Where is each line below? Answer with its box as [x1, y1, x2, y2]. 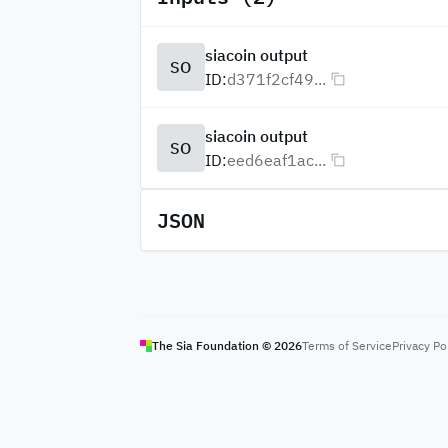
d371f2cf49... [226, 69, 326, 89]
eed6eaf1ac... [226, 150, 326, 170]
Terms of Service [301, 338, 392, 353]
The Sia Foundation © [151, 338, 274, 353]
